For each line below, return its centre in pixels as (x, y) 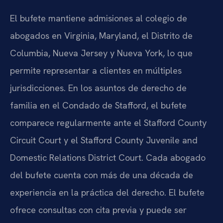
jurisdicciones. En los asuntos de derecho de (98, 88)
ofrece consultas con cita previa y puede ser (98, 210)
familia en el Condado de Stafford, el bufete (98, 105)
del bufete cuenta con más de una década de (102, 175)
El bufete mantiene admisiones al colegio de (99, 18)
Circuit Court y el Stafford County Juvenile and (104, 140)
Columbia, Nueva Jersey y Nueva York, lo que (101, 53)
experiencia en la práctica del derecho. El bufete (107, 192)
